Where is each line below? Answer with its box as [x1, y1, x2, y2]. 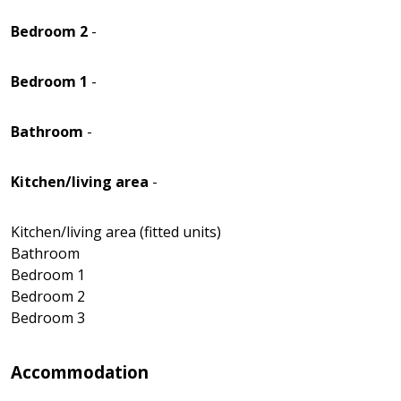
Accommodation [11, 360, 149, 383]
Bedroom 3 [11, 307, 85, 328]
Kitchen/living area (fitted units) [11, 221, 221, 242]
